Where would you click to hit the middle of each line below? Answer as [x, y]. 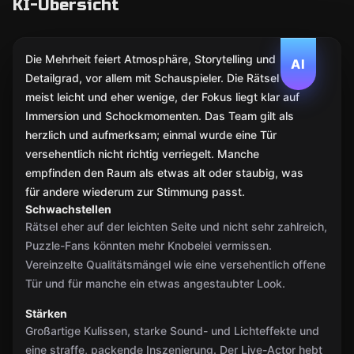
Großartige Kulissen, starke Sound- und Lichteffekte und [172, 331]
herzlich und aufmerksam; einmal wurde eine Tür [151, 135]
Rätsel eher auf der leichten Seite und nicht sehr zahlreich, [176, 226]
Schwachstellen [68, 209]
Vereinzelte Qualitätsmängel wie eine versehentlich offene [175, 264]
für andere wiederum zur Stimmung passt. [135, 192]
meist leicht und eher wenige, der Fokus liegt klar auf [162, 97]
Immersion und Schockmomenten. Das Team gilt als [160, 116]
